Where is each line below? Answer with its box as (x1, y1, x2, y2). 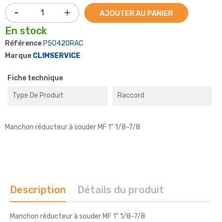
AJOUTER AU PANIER (100, 8, 173, 18)
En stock (5, 24, 47, 37)
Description (10, 183, 66, 196)
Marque (5, 51, 31, 60)
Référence (5, 39, 42, 48)
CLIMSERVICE (33, 51, 80, 60)
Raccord (117, 91, 144, 100)
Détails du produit (77, 183, 165, 196)
